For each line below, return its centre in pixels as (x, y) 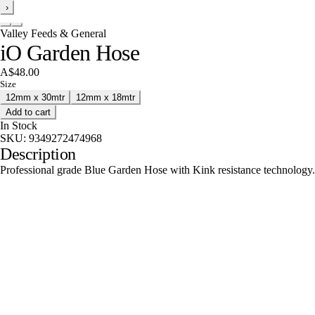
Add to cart (28, 112)
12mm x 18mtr (105, 97)
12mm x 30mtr (35, 97)
